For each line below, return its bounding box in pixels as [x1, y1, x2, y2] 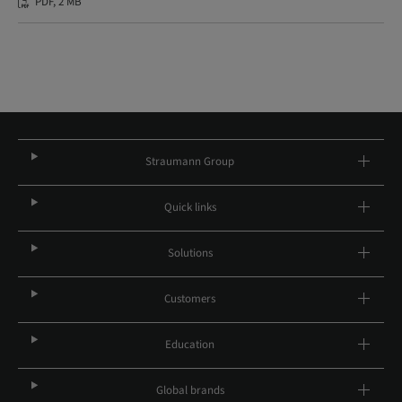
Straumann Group [145, 153, 235, 170]
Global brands [155, 382, 224, 398]
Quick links [163, 199, 216, 215]
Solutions [167, 245, 213, 261]
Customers [164, 291, 216, 307]
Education [165, 336, 215, 353]
